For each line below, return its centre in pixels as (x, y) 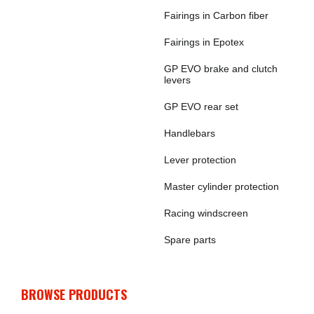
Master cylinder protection (221, 186)
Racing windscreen (206, 213)
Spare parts (190, 240)
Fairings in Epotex (204, 42)
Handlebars (190, 133)
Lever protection (200, 160)
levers (177, 80)
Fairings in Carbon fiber (216, 15)
